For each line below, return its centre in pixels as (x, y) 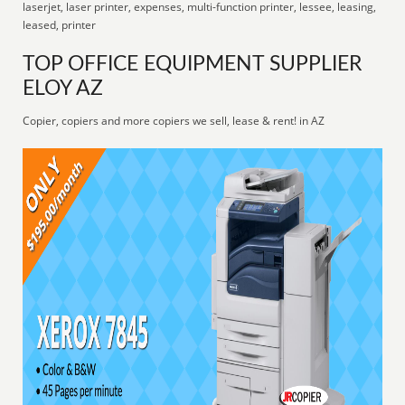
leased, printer (60, 25)
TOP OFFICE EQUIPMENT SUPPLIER (193, 64)
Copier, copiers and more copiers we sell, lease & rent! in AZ (174, 121)
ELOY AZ (63, 89)
